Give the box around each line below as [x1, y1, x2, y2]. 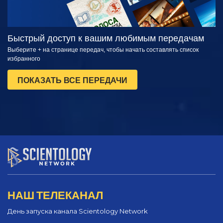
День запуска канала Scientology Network [7, 207, 148, 216]
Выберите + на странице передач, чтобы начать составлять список [7, 46, 199, 53]
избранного [7, 55, 40, 62]
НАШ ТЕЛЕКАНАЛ [7, 188, 103, 201]
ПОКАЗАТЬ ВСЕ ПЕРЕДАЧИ [17, 76, 127, 85]
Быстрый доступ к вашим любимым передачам [7, 33, 204, 43]
